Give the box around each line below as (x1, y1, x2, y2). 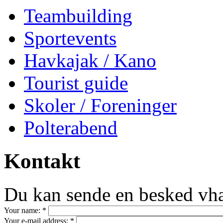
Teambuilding (24, 4, 132, 26)
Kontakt (4, 149, 80, 173)
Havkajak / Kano (24, 49, 156, 71)
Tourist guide (24, 72, 128, 94)
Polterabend (24, 116, 117, 138)
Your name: (4, 206, 42, 215)
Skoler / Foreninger (24, 94, 177, 116)
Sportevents (24, 27, 116, 49)
